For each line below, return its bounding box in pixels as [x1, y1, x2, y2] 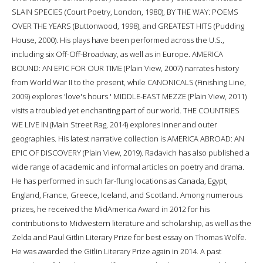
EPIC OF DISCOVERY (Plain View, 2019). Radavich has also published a [12, 147, 249, 158]
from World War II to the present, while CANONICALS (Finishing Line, [12, 76, 246, 87]
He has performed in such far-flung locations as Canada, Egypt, [12, 175, 228, 186]
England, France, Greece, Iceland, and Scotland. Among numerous [12, 189, 242, 200]
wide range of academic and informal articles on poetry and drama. [12, 161, 244, 172]
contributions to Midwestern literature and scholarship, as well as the [12, 217, 251, 228]
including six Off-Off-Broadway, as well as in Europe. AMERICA [12, 48, 223, 59]
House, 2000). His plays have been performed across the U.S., [12, 34, 224, 45]
